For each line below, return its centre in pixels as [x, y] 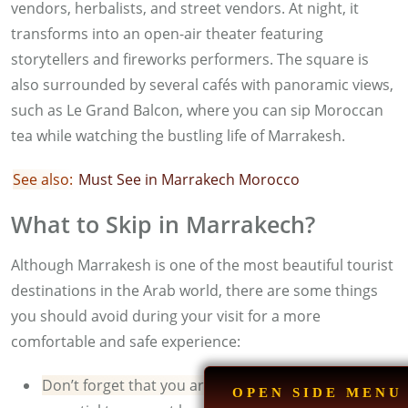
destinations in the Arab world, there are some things [194, 291]
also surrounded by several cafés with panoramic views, [202, 85]
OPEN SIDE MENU [317, 393]
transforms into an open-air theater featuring [167, 34]
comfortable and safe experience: [126, 342]
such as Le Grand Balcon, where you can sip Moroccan [197, 111]
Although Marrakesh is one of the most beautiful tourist [202, 265]
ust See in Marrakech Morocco [195, 180]
